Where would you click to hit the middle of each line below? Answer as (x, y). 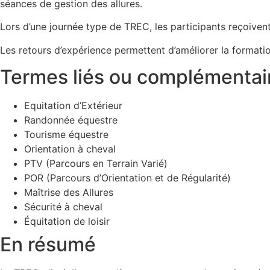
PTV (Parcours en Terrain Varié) (96, 163)
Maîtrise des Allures (69, 192)
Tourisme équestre (66, 134)
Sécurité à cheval (63, 206)
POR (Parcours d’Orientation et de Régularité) (127, 177)
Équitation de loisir (67, 221)
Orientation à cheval (70, 149)
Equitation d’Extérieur (73, 105)
